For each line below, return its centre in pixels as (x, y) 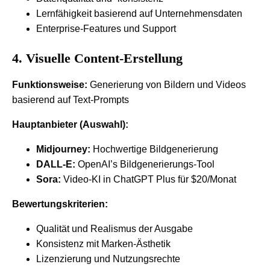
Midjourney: (63, 149)
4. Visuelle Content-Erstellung (97, 58)
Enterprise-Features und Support (106, 28)
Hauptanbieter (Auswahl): (70, 124)
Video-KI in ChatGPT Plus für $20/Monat (149, 179)
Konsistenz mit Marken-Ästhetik (103, 243)
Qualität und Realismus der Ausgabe (115, 228)
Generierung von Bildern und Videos (167, 84)
